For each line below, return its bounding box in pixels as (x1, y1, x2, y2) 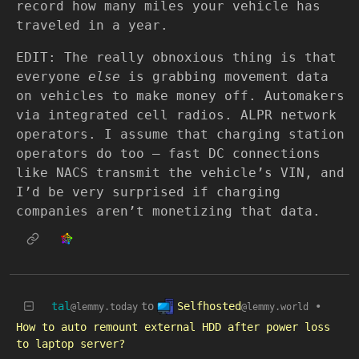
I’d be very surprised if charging (16, 184, 280, 200)
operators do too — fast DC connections (16, 145, 321, 161)
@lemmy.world (241, 301, 309, 313)
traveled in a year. (16, 17, 168, 33)
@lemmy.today (71, 301, 138, 313)
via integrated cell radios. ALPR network (16, 107, 337, 123)
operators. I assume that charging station (16, 126, 345, 142)
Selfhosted (177, 299, 241, 313)
